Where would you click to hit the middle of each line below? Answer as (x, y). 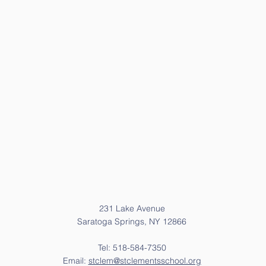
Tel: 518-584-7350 (132, 248)
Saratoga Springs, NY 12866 (132, 221)
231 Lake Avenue (132, 208)
